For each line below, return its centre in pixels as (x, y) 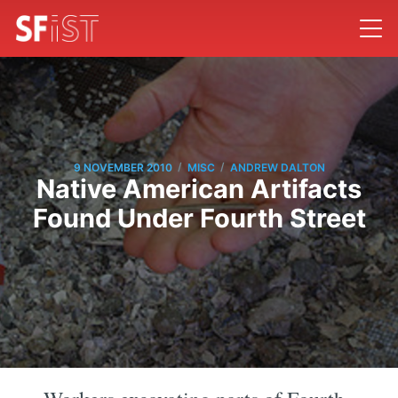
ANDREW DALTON (277, 167)
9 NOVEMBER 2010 (123, 167)
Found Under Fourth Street (199, 219)
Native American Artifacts (199, 189)
